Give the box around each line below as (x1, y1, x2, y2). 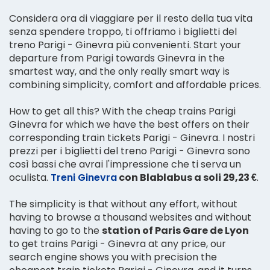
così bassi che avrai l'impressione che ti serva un (9, 157, 241, 171)
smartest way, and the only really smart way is (9, 64, 230, 78)
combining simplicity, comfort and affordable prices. (9, 77, 261, 92)
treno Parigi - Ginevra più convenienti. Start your (9, 37, 241, 52)
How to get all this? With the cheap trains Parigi (9, 104, 236, 118)
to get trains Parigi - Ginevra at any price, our (9, 236, 226, 251)
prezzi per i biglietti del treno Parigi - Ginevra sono (9, 143, 250, 158)
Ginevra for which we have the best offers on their (9, 117, 250, 131)
